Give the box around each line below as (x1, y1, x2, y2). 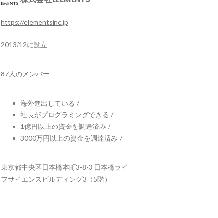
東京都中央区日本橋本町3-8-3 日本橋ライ (1, 163, 128, 171)
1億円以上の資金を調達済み (20, 122, 106, 130)
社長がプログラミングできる (20, 110, 109, 119)
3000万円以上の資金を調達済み (20, 134, 118, 142)
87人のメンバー (1, 70, 50, 78)
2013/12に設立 (1, 40, 47, 49)
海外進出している (20, 99, 75, 107)
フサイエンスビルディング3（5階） (1, 175, 111, 183)
